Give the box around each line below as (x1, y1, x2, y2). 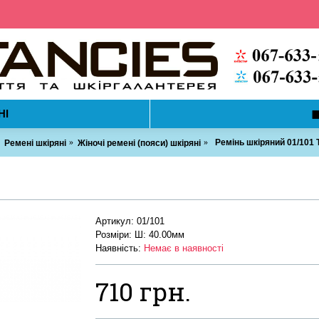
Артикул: (95, 216, 137, 226)
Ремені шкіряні (4, 137, 66, 148)
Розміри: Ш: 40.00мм (95, 229, 184, 240)
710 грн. (95, 275, 191, 308)
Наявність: (95, 243, 144, 253)
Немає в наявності (144, 243, 224, 253)
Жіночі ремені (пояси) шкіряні (78, 137, 201, 148)
